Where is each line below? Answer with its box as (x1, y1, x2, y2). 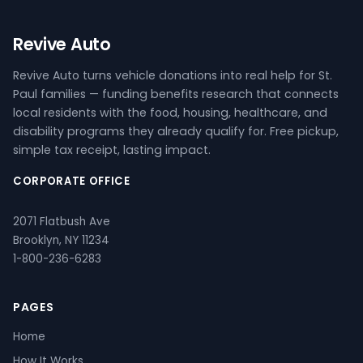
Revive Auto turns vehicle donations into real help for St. (13, 67, 332, 83)
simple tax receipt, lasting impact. (13, 142, 211, 158)
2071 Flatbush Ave (13, 214, 110, 229)
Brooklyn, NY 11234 (13, 233, 109, 248)
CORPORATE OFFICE (13, 173, 130, 189)
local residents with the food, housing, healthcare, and (13, 105, 327, 121)
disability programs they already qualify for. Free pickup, (13, 123, 339, 139)
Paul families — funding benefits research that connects (13, 86, 339, 102)
